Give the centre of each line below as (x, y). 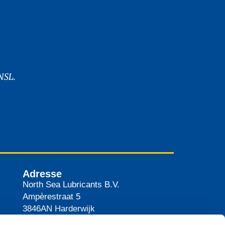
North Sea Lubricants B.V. (71, 184)
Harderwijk (75, 208)
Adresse (42, 174)
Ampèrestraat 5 (51, 196)
